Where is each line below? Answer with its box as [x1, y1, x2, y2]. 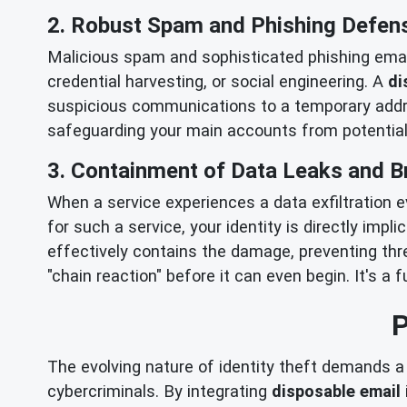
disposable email [272, 381, 401, 401]
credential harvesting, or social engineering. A [47, 72, 388, 92]
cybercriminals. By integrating [47, 381, 272, 401]
